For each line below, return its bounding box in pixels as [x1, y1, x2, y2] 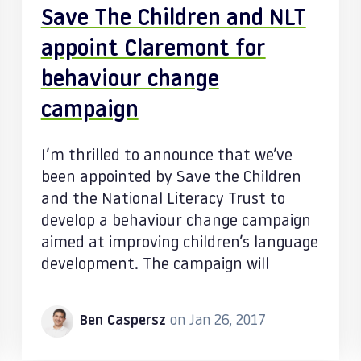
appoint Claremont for [40, 39, 266, 61]
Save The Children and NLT [40, 8, 306, 31]
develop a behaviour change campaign [40, 214, 311, 230]
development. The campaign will [40, 257, 269, 273]
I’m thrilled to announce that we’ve [40, 148, 293, 164]
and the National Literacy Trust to [40, 192, 285, 208]
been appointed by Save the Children [40, 170, 301, 186]
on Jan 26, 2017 [169, 313, 266, 329]
